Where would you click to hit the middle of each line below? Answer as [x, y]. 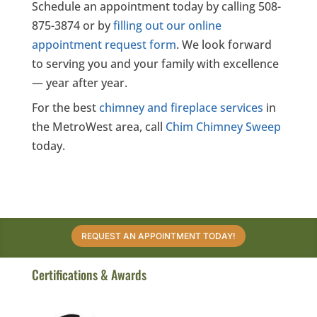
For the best [65, 108]
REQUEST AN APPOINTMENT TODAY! [158, 236]
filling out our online [166, 25]
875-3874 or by [71, 25]
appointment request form [104, 45]
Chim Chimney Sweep [223, 127]
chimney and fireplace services [181, 108]
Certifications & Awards [89, 275]
